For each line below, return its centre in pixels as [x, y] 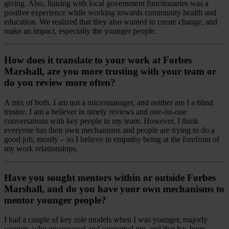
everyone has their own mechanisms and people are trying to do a [109, 130]
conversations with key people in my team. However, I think [101, 121]
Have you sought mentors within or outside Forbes [110, 177]
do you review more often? [60, 83]
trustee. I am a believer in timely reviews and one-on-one [95, 111]
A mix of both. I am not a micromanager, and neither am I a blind [109, 102]
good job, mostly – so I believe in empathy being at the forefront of [112, 139]
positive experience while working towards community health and [110, 13]
